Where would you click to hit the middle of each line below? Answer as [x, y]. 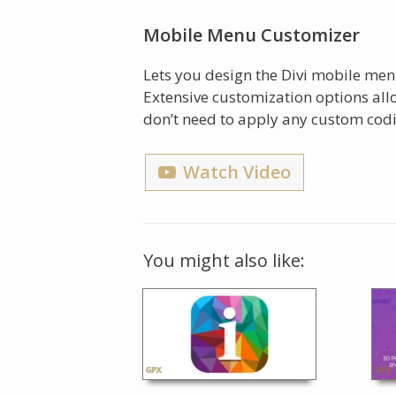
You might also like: [224, 261]
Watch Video [237, 172]
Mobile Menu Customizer [251, 34]
